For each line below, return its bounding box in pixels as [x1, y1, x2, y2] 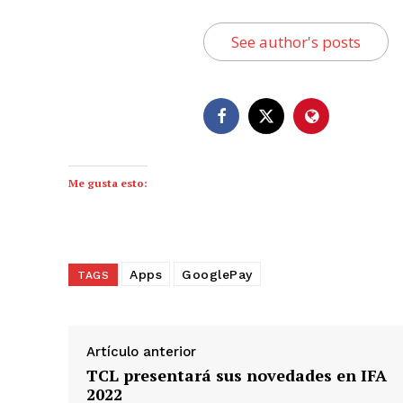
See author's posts [231, 31, 361, 53]
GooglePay [182, 267, 253, 282]
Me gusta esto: [68, 176, 148, 191]
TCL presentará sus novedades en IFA [86, 364, 387, 387]
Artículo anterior [86, 344, 196, 361]
